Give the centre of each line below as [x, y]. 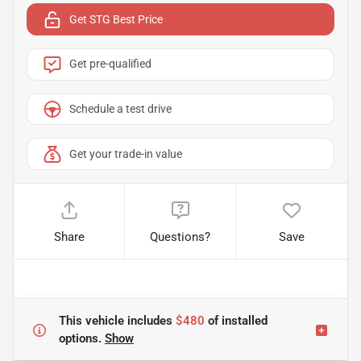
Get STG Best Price [116, 19]
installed [243, 321]
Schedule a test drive [120, 109]
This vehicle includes [117, 321]
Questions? [180, 237]
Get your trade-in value [126, 154]
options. [82, 339]
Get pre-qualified [110, 64]
